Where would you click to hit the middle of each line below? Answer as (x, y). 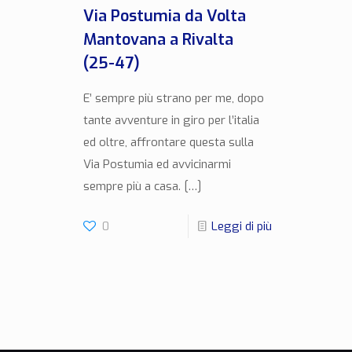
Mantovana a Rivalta (158, 39)
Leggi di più (241, 226)
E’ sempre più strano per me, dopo (173, 98)
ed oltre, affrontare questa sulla (168, 142)
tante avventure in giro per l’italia (171, 120)
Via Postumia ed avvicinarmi (157, 164)
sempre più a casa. (132, 186)
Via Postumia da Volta (164, 16)
